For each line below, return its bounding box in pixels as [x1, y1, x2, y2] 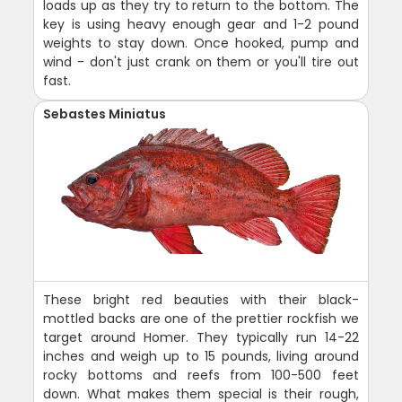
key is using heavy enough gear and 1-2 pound [43, 15, 359, 34]
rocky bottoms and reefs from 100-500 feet [43, 366, 359, 385]
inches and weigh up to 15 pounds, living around [43, 347, 359, 366]
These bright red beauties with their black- [43, 291, 359, 310]
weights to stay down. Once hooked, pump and [43, 34, 359, 53]
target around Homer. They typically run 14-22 [43, 328, 359, 347]
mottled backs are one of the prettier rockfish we [43, 310, 359, 328]
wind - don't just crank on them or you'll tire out [43, 53, 359, 72]
